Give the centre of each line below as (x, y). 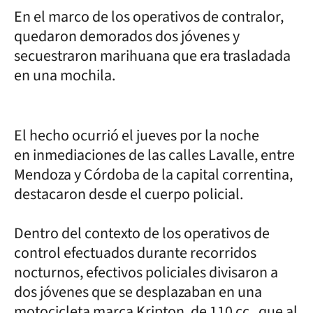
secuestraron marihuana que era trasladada (152, 56)
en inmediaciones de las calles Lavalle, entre (154, 155)
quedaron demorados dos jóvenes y (127, 36)
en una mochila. (65, 75)
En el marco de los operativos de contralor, (149, 16)
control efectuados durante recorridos (135, 253)
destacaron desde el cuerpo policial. (130, 194)
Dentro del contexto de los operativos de (142, 233)
